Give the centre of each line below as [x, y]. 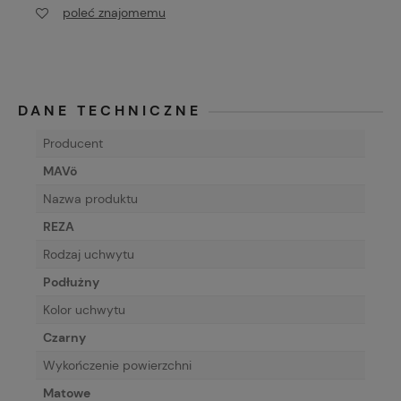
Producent [73, 144]
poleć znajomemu [114, 12]
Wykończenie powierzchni [117, 366]
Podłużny [71, 282]
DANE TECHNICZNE [110, 111]
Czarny [64, 338]
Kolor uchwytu [84, 310]
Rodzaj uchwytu [89, 255]
